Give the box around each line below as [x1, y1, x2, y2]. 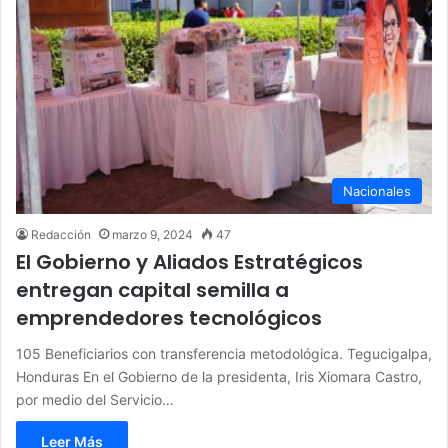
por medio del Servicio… [16, 390, 174, 408]
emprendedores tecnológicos [16, 303, 322, 332]
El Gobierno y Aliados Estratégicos [16, 247, 363, 276]
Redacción [31, 226, 91, 242]
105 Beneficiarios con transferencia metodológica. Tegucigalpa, [16, 344, 432, 362]
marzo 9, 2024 [112, 226, 193, 242]
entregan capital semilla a [16, 275, 289, 304]
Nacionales [343, 182, 411, 199]
